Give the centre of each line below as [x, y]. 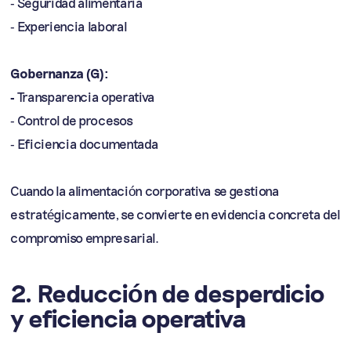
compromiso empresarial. [85, 237]
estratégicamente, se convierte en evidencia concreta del [175, 214]
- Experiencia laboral [69, 26]
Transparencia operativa [86, 96]
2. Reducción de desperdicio [168, 293]
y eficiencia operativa [128, 318]
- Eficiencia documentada [85, 143]
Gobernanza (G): [60, 73]
